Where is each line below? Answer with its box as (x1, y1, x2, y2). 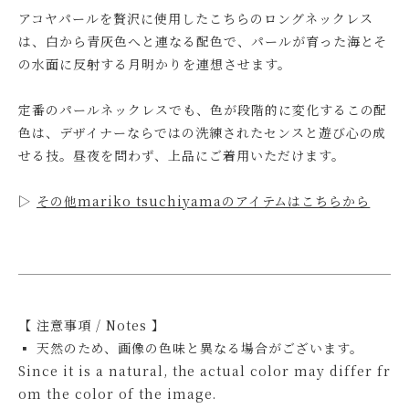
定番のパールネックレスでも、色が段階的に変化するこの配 (18, 100, 388, 119)
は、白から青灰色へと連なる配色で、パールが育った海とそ (18, 31, 388, 50)
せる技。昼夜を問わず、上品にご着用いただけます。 (18, 145, 345, 164)
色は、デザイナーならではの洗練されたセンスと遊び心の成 (18, 122, 387, 142)
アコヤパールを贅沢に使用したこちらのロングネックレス (18, 8, 373, 27)
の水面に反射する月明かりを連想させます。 (18, 54, 291, 73)
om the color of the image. (18, 383, 217, 403)
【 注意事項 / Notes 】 (18, 315, 165, 334)
